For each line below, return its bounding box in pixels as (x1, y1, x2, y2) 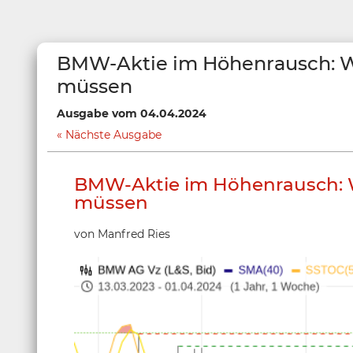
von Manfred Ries (74, 227, 170, 241)
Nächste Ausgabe (65, 128, 162, 142)
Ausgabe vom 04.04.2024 (57, 106, 206, 121)
